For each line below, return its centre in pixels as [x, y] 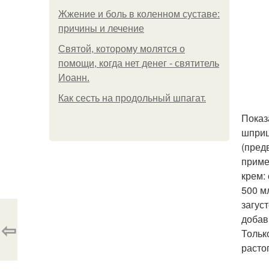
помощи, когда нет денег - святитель [139, 63]
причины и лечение [101, 29]
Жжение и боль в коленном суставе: [139, 14]
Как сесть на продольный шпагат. [132, 98]
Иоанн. [74, 78]
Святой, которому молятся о [122, 49]
